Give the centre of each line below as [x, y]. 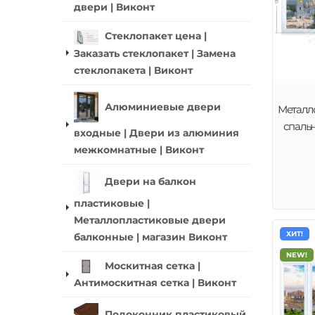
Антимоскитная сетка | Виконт [155, 283]
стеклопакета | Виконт [133, 70]
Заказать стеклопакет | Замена [155, 53]
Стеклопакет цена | [156, 36]
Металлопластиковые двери [150, 220]
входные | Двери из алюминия [156, 133]
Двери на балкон [150, 181]
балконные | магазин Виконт [150, 237]
